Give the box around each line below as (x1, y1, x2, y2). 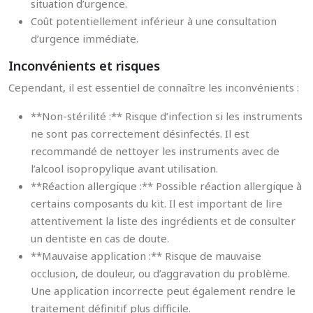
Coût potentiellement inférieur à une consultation (31, 14, 277, 28)
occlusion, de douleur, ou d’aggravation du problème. (31, 266, 290, 280)
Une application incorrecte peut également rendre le (31, 284, 296, 298)
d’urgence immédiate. (31, 31, 138, 45)
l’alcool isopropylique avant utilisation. (31, 161, 218, 175)
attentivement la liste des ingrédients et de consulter (31, 214, 296, 228)
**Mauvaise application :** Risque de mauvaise (31, 249, 261, 263)
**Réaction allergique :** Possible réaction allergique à (31, 179, 302, 193)
